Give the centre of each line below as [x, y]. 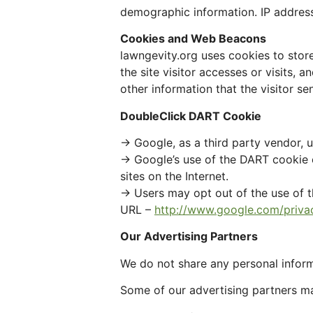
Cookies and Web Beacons [193, 39]
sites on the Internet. [174, 176]
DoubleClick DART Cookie [191, 116]
